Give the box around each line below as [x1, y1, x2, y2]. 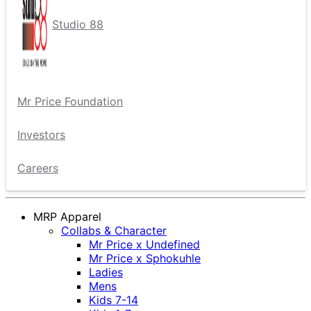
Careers [17, 160, 58, 175]
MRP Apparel [33, 209, 101, 224]
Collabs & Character [61, 223, 167, 237]
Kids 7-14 [89, 292, 138, 307]
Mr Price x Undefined [89, 237, 200, 251]
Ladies [89, 264, 123, 279]
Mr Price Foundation [17, 94, 123, 108]
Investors [17, 127, 65, 142]
